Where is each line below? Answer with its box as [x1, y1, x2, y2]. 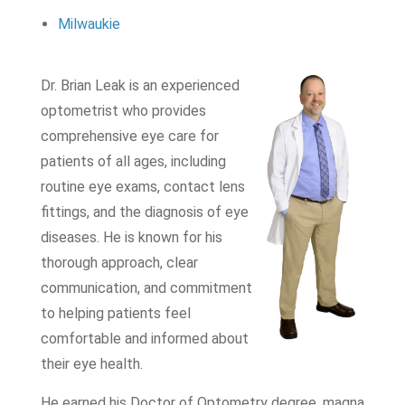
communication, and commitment [40, 279, 252, 297]
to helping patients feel [40, 305, 191, 322]
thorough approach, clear [40, 254, 198, 271]
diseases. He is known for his [40, 229, 222, 246]
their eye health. [40, 355, 143, 372]
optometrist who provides [40, 102, 206, 119]
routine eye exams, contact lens [40, 178, 245, 195]
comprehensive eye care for [40, 127, 219, 145]
